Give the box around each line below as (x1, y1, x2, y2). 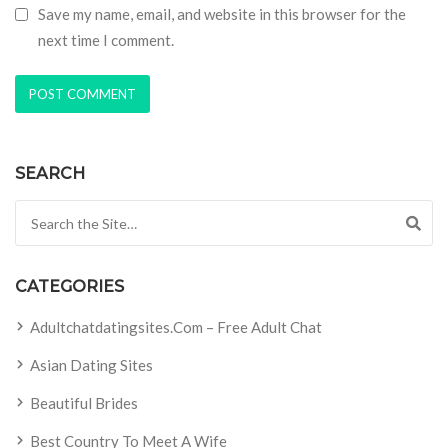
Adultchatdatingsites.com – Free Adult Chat (30, 318, 322, 337)
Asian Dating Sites (30, 356, 153, 375)
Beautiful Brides (30, 394, 138, 413)
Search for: (14, 203, 87, 222)
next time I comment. (38, 30, 174, 49)
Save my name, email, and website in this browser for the (38, 4, 406, 23)
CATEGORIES (15, 277, 124, 297)
